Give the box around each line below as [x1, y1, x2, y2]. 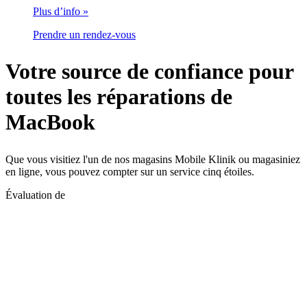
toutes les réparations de [5, 84, 232, 110]
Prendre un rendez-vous [33, 28, 136, 40]
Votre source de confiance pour [5, 59, 293, 84]
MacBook [5, 110, 95, 135]
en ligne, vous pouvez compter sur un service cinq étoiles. [5, 165, 254, 177]
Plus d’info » [33, 5, 88, 17]
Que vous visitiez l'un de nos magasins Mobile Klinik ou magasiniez [5, 153, 300, 165]
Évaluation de [5, 188, 65, 201]
